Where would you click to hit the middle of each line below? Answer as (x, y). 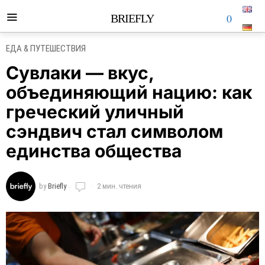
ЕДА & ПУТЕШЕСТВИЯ (46, 49)
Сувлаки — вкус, (80, 73)
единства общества (94, 151)
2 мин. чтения (118, 186)
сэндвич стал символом (114, 131)
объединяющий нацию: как (129, 92)
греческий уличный (95, 112)
